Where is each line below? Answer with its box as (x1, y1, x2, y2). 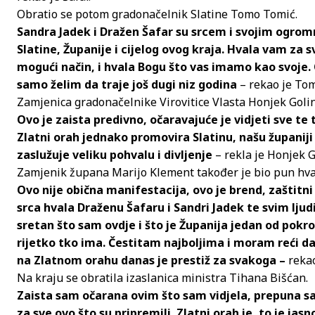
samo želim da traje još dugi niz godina (17, 76, 237, 92)
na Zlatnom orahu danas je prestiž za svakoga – (17, 252, 285, 268)
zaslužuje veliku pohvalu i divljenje (17, 146, 212, 162)
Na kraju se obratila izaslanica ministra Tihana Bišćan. (17, 269, 308, 285)
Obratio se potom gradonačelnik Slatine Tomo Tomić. (17, 6, 297, 22)
